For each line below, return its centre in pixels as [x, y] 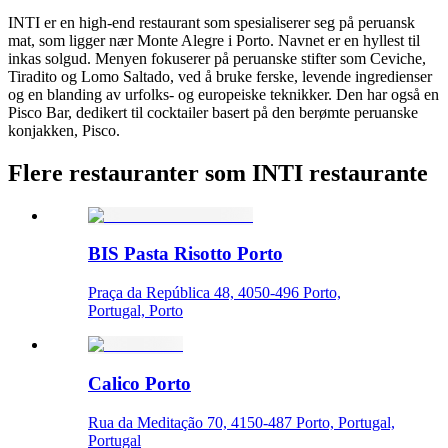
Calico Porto [139, 383]
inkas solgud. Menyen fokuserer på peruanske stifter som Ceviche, [217, 58]
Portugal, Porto [135, 311]
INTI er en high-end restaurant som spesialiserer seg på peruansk [211, 22]
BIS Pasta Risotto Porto [185, 254]
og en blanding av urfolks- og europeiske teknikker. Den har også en [223, 94]
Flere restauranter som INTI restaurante [218, 172]
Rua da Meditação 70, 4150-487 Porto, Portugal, [241, 422]
